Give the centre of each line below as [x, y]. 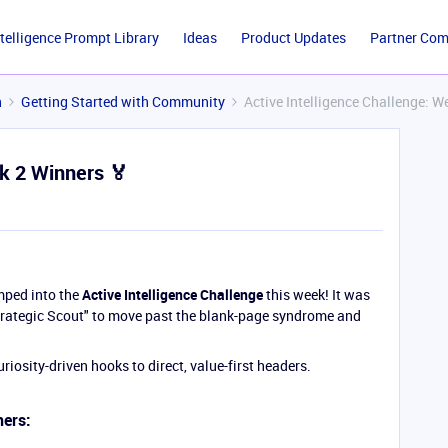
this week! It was [316, 294]
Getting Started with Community [123, 101]
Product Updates [293, 37]
